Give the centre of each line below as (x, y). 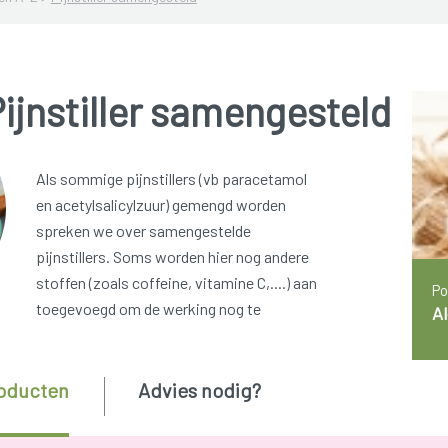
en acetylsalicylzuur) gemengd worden (160, 205)
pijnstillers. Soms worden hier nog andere (172, 257)
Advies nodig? (199, 390)
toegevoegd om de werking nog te (148, 309)
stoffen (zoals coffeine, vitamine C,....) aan (176, 283)
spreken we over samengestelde (143, 231)
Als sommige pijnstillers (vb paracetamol (171, 179)
